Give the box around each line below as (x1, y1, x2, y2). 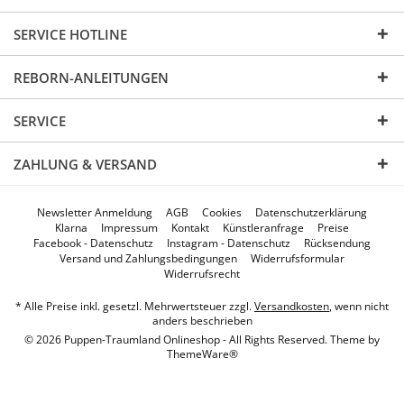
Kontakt (171, 220, 209, 236)
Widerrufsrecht (164, 266, 240, 282)
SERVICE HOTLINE (14, 25, 127, 43)
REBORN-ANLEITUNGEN (14, 69, 169, 87)
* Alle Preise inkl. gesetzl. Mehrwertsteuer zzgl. (15, 298, 254, 315)
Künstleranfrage (223, 220, 304, 236)
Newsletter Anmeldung (37, 205, 152, 221)
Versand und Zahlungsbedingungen (60, 251, 237, 267)
